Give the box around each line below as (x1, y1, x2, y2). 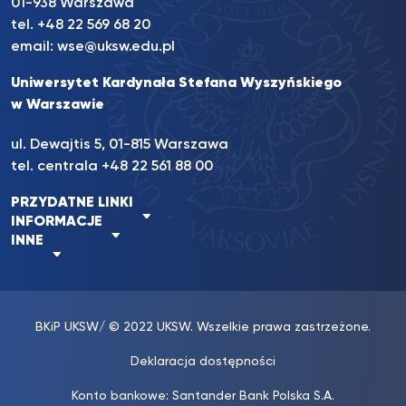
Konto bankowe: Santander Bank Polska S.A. (72, 390, 334, 402)
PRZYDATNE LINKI (11, 196, 133, 210)
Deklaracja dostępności (130, 355, 275, 368)
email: (11, 40, 57, 54)
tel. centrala (11, 159, 101, 174)
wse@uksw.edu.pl (57, 40, 175, 54)
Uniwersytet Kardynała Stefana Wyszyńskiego (11, 76, 342, 91)
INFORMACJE (11, 215, 102, 229)
